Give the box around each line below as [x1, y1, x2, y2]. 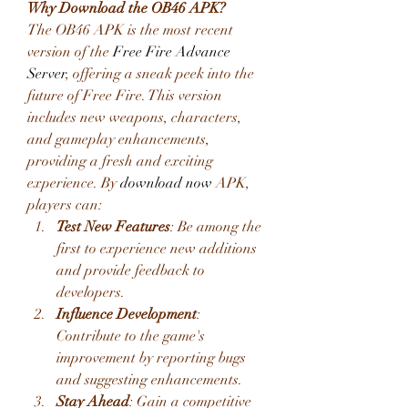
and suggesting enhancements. [56, 371, 242, 389]
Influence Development [56, 305, 197, 323]
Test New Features [56, 218, 170, 236]
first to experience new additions [56, 240, 257, 258]
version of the [27, 43, 113, 61]
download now [120, 174, 212, 192]
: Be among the [170, 218, 261, 236]
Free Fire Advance [113, 43, 230, 61]
